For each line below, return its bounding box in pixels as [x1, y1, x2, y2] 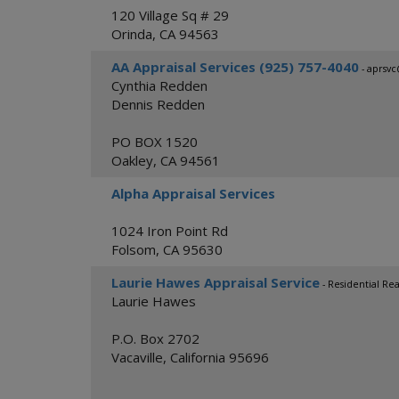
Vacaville [111, 348, 163, 366]
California [170, 348, 225, 366]
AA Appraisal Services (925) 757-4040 [111, 58, 359, 76]
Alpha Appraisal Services [111, 184, 275, 202]
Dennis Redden [111, 95, 205, 113]
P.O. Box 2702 [111, 330, 199, 347]
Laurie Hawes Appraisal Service [111, 273, 320, 291]
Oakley [111, 151, 153, 169]
